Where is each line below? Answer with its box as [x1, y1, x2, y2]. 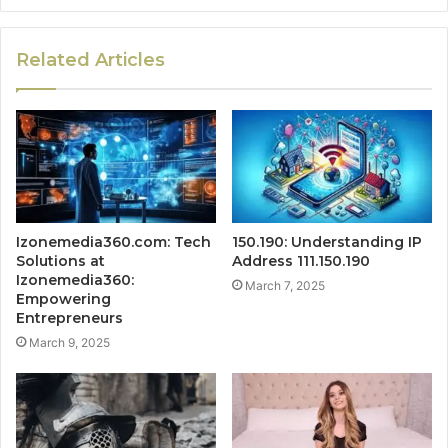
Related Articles [16, 49, 165, 72]
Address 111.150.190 [232, 252, 370, 271]
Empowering [16, 290, 111, 309]
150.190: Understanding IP [232, 233, 422, 252]
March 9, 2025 [29, 335, 110, 351]
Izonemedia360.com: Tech [16, 233, 211, 252]
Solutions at [16, 252, 105, 271]
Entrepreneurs [16, 309, 123, 328]
